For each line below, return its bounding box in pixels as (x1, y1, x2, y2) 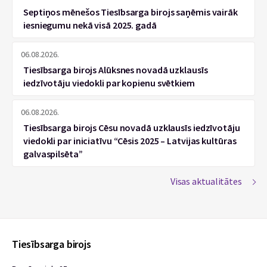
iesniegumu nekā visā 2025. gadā (23, 19, 157, 31)
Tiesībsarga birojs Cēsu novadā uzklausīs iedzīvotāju (23, 122, 240, 133)
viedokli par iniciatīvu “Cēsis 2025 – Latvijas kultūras (23, 135, 237, 147)
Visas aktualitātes (170, 175, 242, 187)
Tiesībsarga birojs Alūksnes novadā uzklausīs (23, 64, 208, 76)
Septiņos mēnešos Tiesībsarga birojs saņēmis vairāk (23, 6, 238, 18)
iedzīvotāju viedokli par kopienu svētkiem (23, 77, 195, 89)
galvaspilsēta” (23, 148, 83, 160)
